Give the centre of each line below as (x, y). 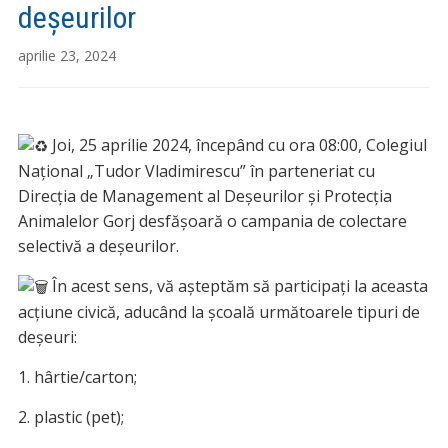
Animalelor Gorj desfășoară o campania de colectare (212, 220)
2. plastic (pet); (70, 417)
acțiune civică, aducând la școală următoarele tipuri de (218, 312)
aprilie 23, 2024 (66, 55)
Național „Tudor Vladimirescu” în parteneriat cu (196, 170)
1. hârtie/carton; (77, 377)
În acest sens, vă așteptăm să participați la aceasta (237, 285)
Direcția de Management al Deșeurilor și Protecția (204, 195)
